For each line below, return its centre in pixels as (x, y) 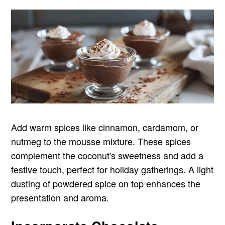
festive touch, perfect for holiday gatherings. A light (113, 169)
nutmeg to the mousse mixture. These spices (101, 141)
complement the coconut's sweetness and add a (107, 155)
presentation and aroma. (60, 197)
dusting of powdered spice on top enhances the (106, 183)
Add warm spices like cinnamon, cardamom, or (105, 127)
